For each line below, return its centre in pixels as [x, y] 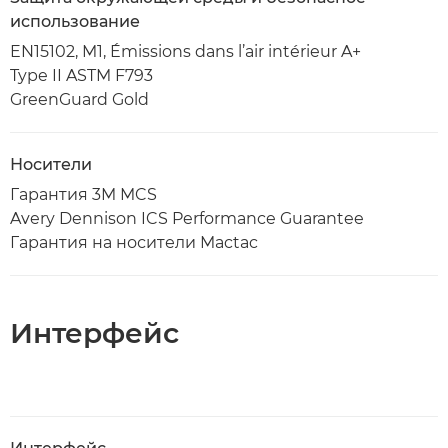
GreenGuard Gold [79, 99]
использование [75, 21]
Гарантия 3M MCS [83, 194]
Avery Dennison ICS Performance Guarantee [187, 218]
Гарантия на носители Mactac [134, 242]
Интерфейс [94, 333]
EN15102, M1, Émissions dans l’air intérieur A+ [185, 51]
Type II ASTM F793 [81, 75]
